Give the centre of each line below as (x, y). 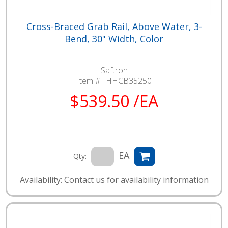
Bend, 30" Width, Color (114, 38)
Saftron (114, 70)
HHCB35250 (129, 81)
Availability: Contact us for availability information (114, 179)
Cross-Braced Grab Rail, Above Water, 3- (114, 26)
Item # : (91, 81)
